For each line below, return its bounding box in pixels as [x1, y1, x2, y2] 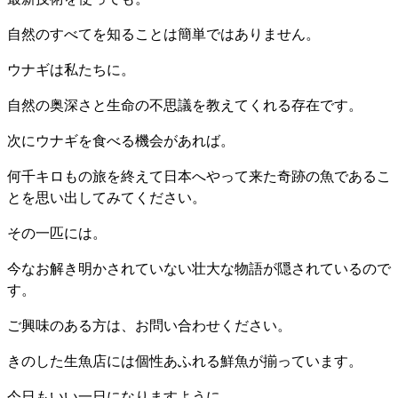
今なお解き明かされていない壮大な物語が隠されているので [7, 257, 391, 278]
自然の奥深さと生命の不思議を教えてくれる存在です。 [7, 93, 362, 115]
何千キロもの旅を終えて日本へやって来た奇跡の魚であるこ [7, 164, 391, 186]
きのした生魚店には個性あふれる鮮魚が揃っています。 [7, 349, 362, 370]
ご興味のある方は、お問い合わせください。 [7, 314, 291, 335]
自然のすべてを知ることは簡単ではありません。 [7, 22, 320, 44]
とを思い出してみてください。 [7, 186, 206, 207]
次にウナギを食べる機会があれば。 [7, 129, 235, 150]
